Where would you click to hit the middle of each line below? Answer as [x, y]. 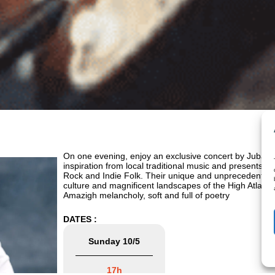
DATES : [80, 219]
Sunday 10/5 [114, 241]
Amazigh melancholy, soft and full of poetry [147, 195]
